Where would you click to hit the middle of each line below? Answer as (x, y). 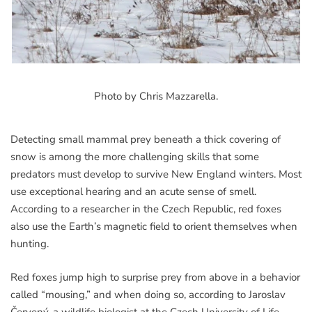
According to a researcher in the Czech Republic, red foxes (146, 209)
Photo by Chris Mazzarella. (156, 96)
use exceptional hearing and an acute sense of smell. (133, 192)
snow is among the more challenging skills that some (135, 157)
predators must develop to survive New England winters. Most (156, 174)
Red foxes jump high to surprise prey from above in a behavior (155, 277)
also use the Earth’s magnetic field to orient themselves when (154, 227)
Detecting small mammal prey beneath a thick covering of (146, 140)
